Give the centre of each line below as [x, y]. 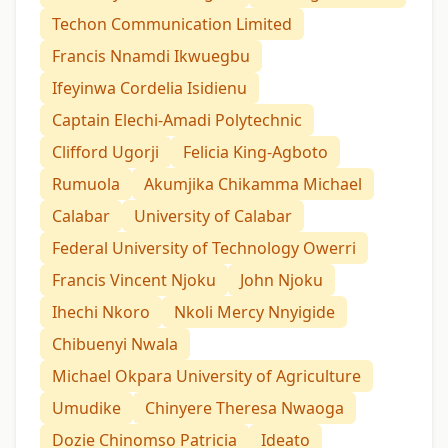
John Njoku [281, 279]
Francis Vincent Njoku [134, 279]
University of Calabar [213, 215]
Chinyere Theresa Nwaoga [244, 407]
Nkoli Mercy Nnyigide [254, 311]
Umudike [86, 407]
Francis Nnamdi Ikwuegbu [151, 55]
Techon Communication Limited [172, 23]
